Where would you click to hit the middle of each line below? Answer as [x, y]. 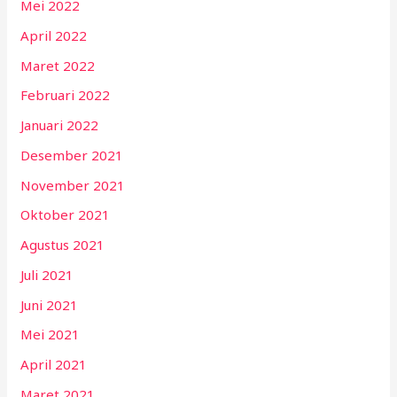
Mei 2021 [51, 335]
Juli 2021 [47, 274]
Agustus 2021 [63, 245]
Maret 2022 [58, 65]
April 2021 [54, 365]
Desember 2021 [72, 155]
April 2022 [54, 35]
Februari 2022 [66, 95]
